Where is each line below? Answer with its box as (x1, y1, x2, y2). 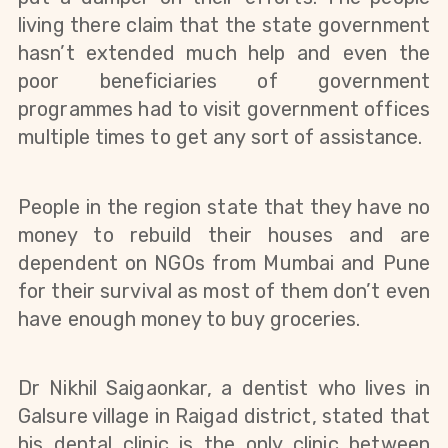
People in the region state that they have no (18, 194, 430, 219)
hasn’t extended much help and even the (18, 41, 430, 66)
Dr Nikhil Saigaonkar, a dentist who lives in (18, 375, 430, 400)
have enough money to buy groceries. (18, 306, 361, 331)
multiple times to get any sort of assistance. (18, 125, 423, 150)
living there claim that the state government (18, 13, 430, 38)
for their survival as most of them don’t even (18, 278, 430, 303)
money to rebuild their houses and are (18, 222, 430, 247)
